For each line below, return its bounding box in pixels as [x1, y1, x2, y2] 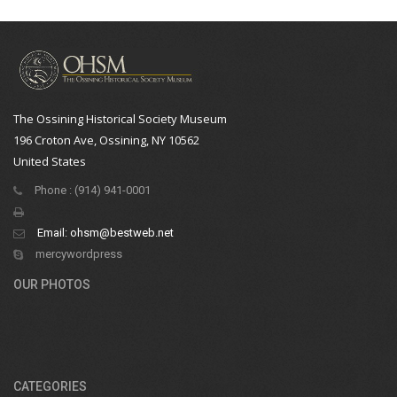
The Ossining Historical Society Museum [13, 111, 227, 127]
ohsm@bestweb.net [70, 226, 174, 239]
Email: [37, 226, 70, 239]
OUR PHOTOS [13, 277, 90, 292]
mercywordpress [35, 247, 122, 261]
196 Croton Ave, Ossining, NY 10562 [13, 132, 199, 148]
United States [13, 153, 86, 169]
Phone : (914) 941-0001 [35, 183, 151, 197]
